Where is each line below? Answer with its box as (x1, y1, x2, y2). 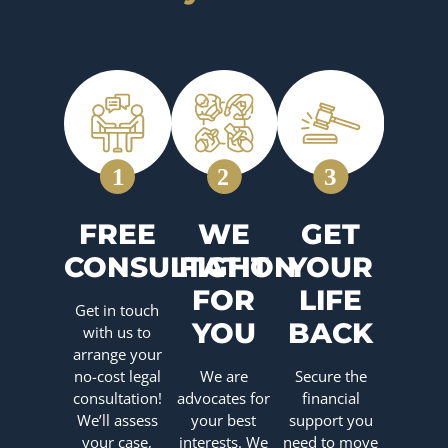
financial (301, 388, 360, 409)
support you (288, 410, 373, 431)
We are (199, 366, 248, 387)
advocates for (177, 388, 271, 409)
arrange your (72, 344, 162, 365)
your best (191, 410, 257, 431)
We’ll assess (76, 410, 158, 431)
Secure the (294, 366, 367, 387)
